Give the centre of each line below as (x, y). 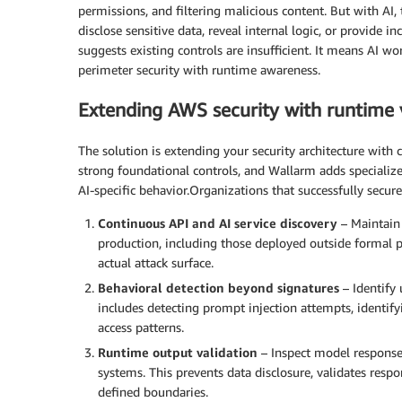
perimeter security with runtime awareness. (199, 69)
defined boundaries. (153, 391)
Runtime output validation (178, 352)
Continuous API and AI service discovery (218, 223)
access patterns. (141, 327)
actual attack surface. (156, 262)
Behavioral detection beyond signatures (218, 287)
